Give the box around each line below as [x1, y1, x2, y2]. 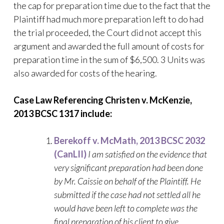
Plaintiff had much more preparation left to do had [13, 13, 203, 24]
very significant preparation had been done [54, 162, 203, 173]
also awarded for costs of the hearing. [13, 67, 157, 78]
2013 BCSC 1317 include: [13, 108, 112, 119]
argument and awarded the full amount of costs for [13, 40, 204, 51]
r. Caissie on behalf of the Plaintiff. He [71, 175, 201, 186]
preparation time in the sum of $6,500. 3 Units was [13, 54, 205, 65]
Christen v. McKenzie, [105, 94, 192, 105]
